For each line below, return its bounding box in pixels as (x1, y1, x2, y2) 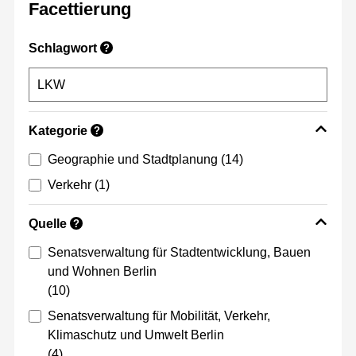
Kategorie (29, 124, 87, 138)
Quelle (29, 217, 67, 231)
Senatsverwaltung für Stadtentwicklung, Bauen (48, 246, 311, 260)
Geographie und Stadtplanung (48, 153, 218, 167)
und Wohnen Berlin (48, 265, 157, 279)
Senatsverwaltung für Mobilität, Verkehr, (48, 309, 270, 323)
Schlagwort (29, 41, 97, 56)
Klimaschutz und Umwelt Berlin (48, 328, 224, 342)
